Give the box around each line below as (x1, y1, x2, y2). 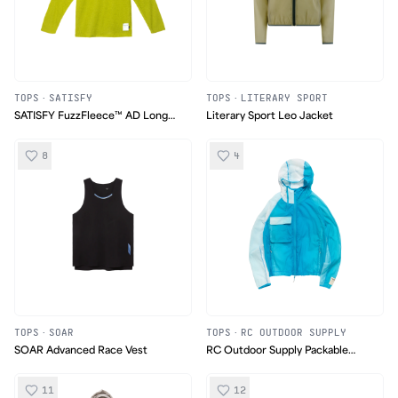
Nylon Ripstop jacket (206, 361, 308, 373)
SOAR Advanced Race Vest (14, 344, 147, 356)
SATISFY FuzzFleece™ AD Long (14, 109, 168, 122)
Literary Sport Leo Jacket (206, 109, 333, 122)
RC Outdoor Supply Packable (206, 344, 348, 356)
